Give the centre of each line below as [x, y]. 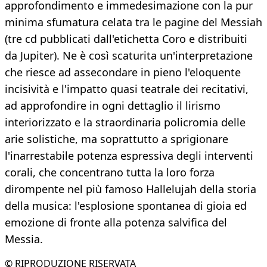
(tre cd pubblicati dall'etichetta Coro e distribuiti [126, 39]
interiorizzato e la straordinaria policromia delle [125, 122]
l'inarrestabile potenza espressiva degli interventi [129, 156]
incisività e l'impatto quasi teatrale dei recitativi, [127, 89]
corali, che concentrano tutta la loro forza [110, 173]
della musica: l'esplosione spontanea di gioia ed [126, 206]
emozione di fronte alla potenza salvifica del [116, 223]
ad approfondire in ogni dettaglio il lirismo [113, 106]
